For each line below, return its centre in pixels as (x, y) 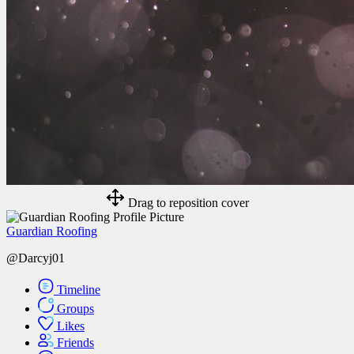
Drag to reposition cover (186, 203)
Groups (75, 309)
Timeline (79, 290)
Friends (75, 343)
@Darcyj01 (36, 258)
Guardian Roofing (52, 231)
